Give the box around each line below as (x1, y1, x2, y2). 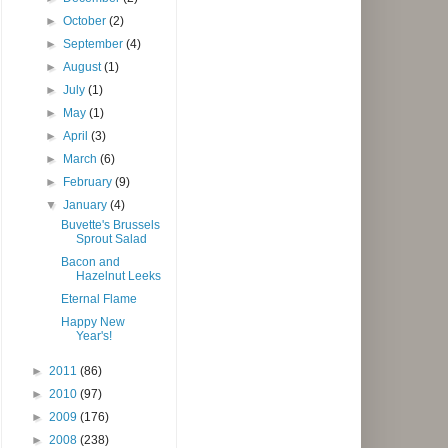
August (63, 59, 105, 74)
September (63, 36, 127, 51)
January (63, 197, 111, 212)
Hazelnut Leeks (75, 268, 161, 283)
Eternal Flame (60, 291, 137, 306)
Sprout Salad (75, 231, 147, 246)
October (63, 13, 110, 28)
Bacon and (60, 254, 120, 269)
